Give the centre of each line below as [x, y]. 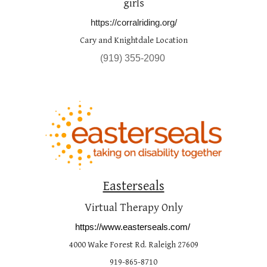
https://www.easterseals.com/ [132, 226]
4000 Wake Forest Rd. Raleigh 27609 [133, 244]
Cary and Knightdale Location [133, 41]
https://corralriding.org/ [133, 23]
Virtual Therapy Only [133, 207]
